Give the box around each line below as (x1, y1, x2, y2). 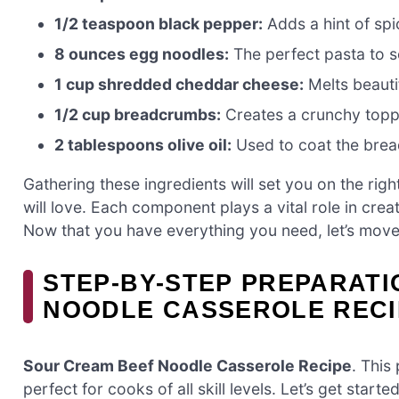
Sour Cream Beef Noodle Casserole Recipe (23, 355, 352, 375)
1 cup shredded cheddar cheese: (54, 75, 305, 94)
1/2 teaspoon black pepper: (54, 14, 264, 34)
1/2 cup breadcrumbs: (54, 105, 222, 125)
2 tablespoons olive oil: (54, 135, 232, 155)
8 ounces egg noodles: (54, 45, 230, 64)
